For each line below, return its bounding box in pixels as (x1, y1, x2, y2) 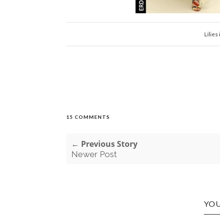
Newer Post (71, 149, 117, 159)
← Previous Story (71, 138, 137, 149)
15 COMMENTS (66, 114, 110, 120)
